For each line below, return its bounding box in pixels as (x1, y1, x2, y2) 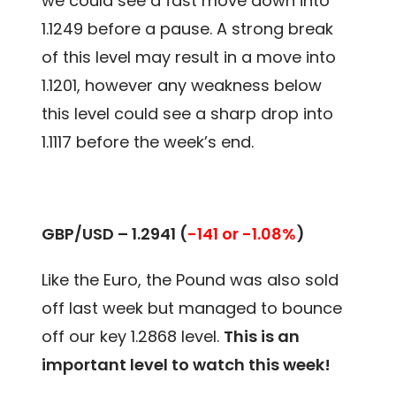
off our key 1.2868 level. (42, 325, 225, 348)
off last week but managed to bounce (42, 297, 343, 320)
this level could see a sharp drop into (42, 103, 334, 126)
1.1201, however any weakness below (42, 74, 323, 97)
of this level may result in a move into (42, 46, 337, 69)
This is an (224, 325, 301, 348)
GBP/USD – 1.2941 (42, 223, 177, 246)
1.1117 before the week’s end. (42, 131, 255, 154)
